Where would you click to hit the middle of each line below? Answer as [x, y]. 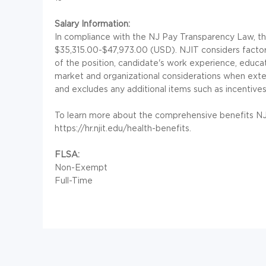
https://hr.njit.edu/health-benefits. [123, 128]
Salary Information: [92, 24]
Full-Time [74, 180]
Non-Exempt [81, 167]
